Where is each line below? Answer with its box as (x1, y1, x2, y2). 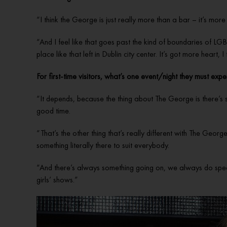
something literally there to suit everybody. (36, 140, 169, 150)
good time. (36, 105, 70, 116)
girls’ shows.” (36, 174, 78, 185)
